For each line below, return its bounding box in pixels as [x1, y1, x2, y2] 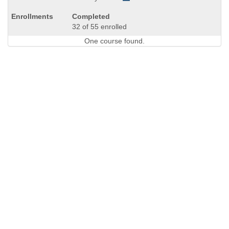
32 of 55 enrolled [72, 22, 127, 31]
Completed [72, 12, 110, 20]
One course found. [84, 37, 145, 45]
